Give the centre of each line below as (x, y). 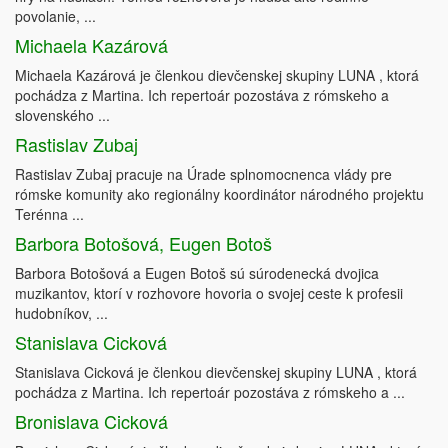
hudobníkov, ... (61, 313)
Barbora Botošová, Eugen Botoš (143, 243)
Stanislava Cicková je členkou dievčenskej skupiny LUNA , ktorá (216, 372)
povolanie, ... (55, 16)
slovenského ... (62, 115)
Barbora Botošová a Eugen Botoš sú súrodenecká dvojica (197, 273)
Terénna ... (49, 214)
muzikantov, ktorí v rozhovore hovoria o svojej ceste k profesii (209, 293)
